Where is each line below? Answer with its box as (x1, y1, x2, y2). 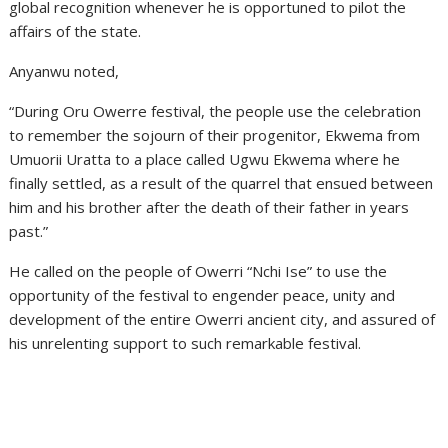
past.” (9, 221, 49, 241)
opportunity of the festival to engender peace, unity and (9, 285, 396, 305)
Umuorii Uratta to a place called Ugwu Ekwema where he (9, 149, 401, 169)
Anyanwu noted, (9, 61, 120, 81)
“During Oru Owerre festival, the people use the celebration (9, 101, 422, 121)
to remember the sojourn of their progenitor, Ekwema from (9, 125, 421, 145)
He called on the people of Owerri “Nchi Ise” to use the (9, 261, 388, 281)
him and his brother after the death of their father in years (9, 197, 410, 217)
